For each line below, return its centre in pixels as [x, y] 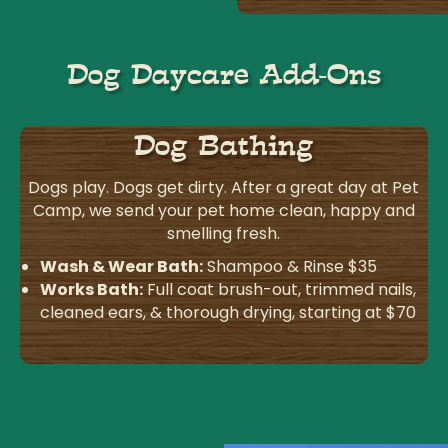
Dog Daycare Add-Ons [224, 75]
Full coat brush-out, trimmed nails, [279, 290]
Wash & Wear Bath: [121, 267]
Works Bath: [91, 290]
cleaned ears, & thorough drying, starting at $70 [227, 313]
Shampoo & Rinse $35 [289, 267]
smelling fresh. [224, 234]
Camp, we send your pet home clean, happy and [223, 211]
